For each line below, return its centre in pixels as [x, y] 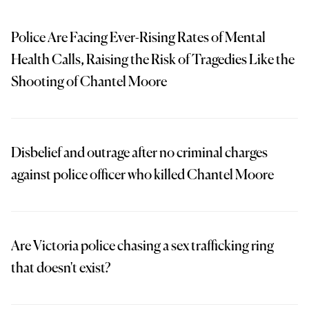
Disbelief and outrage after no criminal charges [139, 154]
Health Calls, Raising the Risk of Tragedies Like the [153, 61]
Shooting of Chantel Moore [89, 83]
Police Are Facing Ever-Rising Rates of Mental [138, 39]
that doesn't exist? [61, 269]
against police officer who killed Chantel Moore [142, 176]
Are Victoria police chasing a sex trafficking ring [142, 247]
